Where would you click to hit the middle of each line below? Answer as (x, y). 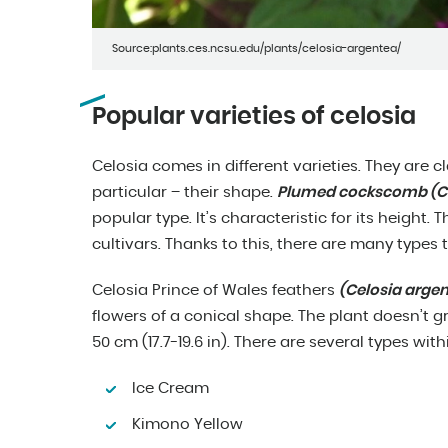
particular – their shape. (184, 193)
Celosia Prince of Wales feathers (215, 291)
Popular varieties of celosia (254, 117)
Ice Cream (170, 389)
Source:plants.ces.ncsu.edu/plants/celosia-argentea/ (256, 49)
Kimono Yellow (187, 425)
